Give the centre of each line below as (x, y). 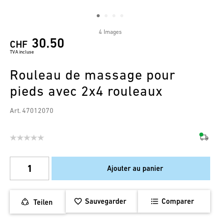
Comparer (178, 201)
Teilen (43, 202)
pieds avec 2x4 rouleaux (86, 91)
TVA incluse (22, 52)
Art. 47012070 (32, 111)
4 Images (110, 32)
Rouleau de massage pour (93, 75)
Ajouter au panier (135, 168)
